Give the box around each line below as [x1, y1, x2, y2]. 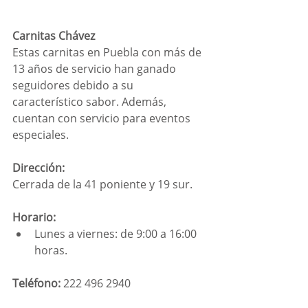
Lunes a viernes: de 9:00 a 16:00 [34, 226, 199, 242]
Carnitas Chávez [12, 28, 95, 44]
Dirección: [12, 160, 67, 176]
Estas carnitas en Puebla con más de [12, 45, 204, 60]
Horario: [12, 210, 58, 225]
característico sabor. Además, [12, 94, 169, 110]
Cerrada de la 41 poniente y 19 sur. [12, 177, 192, 192]
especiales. [12, 127, 69, 143]
